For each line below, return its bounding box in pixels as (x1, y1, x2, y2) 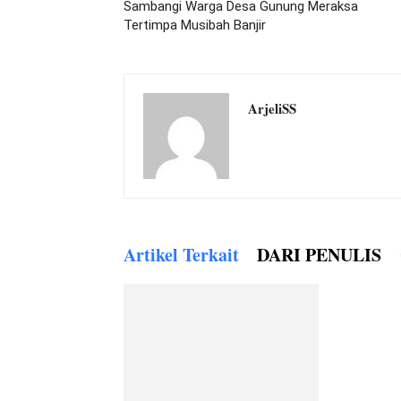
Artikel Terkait (124, 242, 239, 268)
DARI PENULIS (257, 242, 381, 268)
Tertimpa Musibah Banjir (124, 17, 266, 33)
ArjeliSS (248, 98, 296, 118)
